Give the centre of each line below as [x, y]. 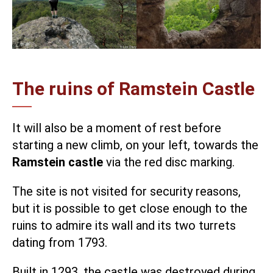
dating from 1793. [60, 242]
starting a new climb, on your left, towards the [135, 145]
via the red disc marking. [169, 162]
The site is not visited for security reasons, [126, 191]
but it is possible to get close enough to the [130, 208]
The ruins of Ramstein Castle [133, 88]
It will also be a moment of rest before [117, 128]
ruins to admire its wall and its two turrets [124, 225]
